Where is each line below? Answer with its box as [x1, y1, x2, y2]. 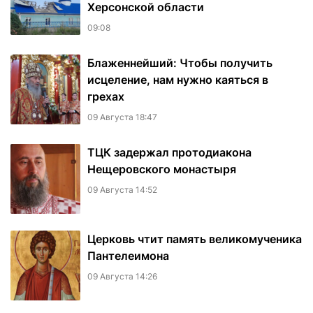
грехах [87, 89, 124, 104]
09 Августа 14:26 [87, 271, 157, 282]
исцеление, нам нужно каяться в [87, 73, 268, 87]
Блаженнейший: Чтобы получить [87, 56, 272, 71]
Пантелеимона [87, 249, 169, 263]
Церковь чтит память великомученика [87, 232, 302, 247]
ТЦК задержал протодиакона [87, 145, 252, 160]
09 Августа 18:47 [87, 112, 157, 123]
